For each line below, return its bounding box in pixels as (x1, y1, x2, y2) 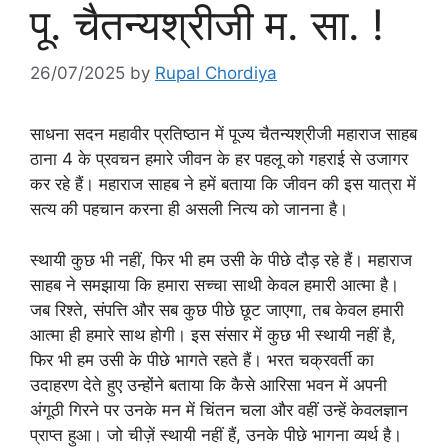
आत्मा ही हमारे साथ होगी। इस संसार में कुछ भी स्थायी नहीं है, (30, 324, 396, 345)
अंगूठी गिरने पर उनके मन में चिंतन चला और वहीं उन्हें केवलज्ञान (30, 399, 408, 420)
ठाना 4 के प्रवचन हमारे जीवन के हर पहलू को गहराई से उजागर (30, 149, 408, 170)
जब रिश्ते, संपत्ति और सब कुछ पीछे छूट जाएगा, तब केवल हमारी (30, 299, 404, 320)
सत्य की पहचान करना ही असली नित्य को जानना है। (30, 199, 348, 220)
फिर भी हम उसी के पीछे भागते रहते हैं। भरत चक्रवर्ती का (30, 349, 374, 370)
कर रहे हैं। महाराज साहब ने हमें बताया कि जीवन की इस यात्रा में (30, 174, 416, 195)
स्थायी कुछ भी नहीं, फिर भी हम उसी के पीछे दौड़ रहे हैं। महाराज (30, 249, 412, 270)
